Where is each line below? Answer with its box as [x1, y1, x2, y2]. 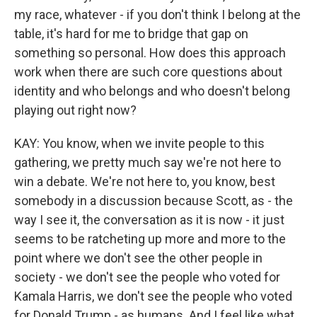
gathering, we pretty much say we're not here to [14, 155, 281, 170]
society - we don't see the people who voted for [14, 270, 280, 284]
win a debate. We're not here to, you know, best [14, 174, 275, 189]
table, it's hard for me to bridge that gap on [14, 26, 248, 41]
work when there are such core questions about [14, 64, 282, 79]
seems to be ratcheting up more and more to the [14, 231, 286, 246]
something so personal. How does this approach [14, 45, 286, 60]
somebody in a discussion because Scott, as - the [14, 193, 293, 208]
